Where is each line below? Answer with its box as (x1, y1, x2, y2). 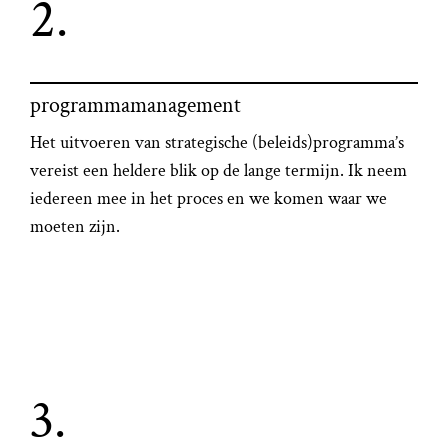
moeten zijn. (30, 214, 121, 238)
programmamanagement (30, 91, 242, 121)
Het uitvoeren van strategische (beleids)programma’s (30, 130, 405, 154)
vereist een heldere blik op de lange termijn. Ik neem (30, 158, 408, 182)
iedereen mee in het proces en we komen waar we (30, 186, 388, 210)
